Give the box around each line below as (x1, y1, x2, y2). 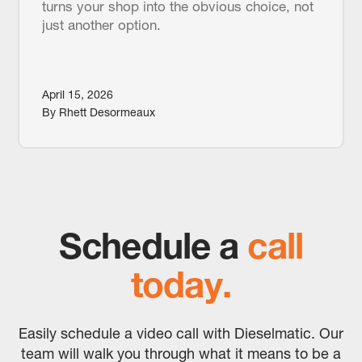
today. (131, 262, 231, 306)
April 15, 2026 (41, 87, 113, 103)
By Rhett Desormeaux (41, 105, 155, 120)
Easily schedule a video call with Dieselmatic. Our (19, 323, 343, 343)
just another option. (41, 16, 161, 34)
